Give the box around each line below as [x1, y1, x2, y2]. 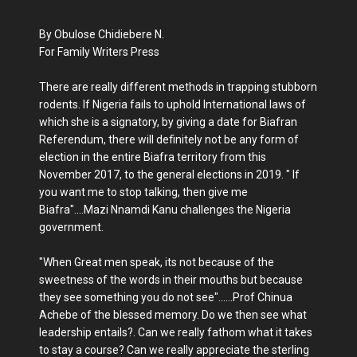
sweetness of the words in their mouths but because [39, 273, 303, 287]
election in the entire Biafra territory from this [39, 151, 266, 164]
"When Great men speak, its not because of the [39, 256, 274, 269]
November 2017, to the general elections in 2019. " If [39, 168, 300, 182]
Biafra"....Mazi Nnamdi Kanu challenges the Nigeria [39, 203, 291, 217]
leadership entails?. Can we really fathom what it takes [39, 326, 312, 339]
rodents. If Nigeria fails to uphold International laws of [39, 98, 306, 112]
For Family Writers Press [39, 45, 159, 59]
